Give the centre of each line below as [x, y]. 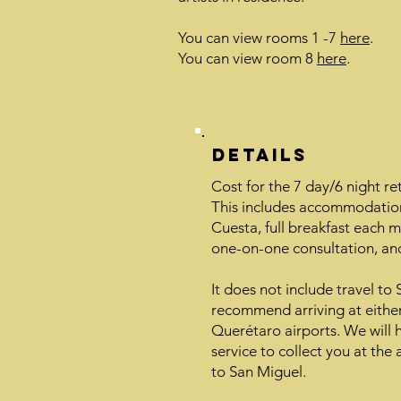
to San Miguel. [259, 371]
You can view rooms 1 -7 [259, 38]
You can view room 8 [247, 58]
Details [260, 155]
